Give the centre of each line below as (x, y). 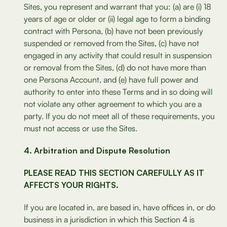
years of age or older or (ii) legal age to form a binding (117, 19)
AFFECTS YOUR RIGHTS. (71, 185)
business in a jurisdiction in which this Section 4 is (109, 219)
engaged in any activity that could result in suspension (118, 55)
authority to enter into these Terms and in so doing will (118, 92)
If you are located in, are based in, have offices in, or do (120, 207)
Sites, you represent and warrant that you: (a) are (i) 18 (118, 7)
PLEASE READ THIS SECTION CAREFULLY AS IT (114, 173)
